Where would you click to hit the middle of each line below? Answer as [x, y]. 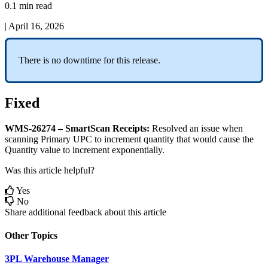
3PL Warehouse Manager [57, 259]
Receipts [130, 128]
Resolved [170, 128]
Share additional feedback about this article [86, 212]
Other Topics [31, 235]
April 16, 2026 [36, 26]
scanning [22, 139]
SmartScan [88, 128]
